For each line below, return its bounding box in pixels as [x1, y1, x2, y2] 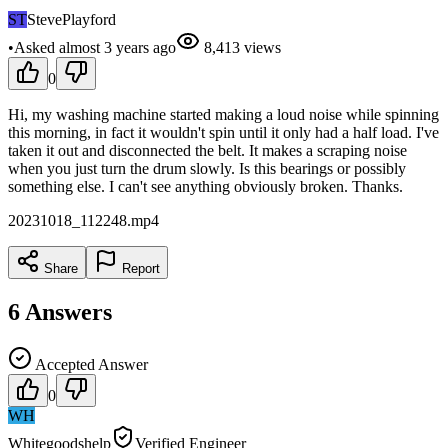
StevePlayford [27, 10, 116, 28]
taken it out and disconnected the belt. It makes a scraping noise [8, 141, 407, 159]
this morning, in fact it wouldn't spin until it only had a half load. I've [8, 123, 439, 141]
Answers [25, 298, 112, 325]
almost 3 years [59, 38, 149, 56]
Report [118, 260, 160, 276]
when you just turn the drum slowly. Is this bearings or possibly [8, 159, 406, 177]
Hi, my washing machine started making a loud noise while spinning [8, 105, 439, 123]
